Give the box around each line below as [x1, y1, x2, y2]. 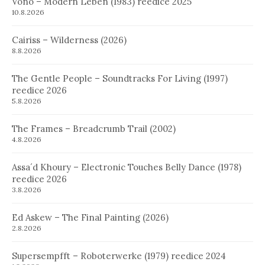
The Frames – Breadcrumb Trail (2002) [12, 122, 176, 134]
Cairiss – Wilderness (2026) [12, 34, 127, 46]
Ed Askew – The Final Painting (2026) [12, 211, 169, 223]
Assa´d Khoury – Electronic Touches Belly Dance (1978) [12, 161, 241, 173]
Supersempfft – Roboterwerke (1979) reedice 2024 [12, 250, 226, 261]
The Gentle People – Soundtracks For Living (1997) [12, 72, 228, 84]
